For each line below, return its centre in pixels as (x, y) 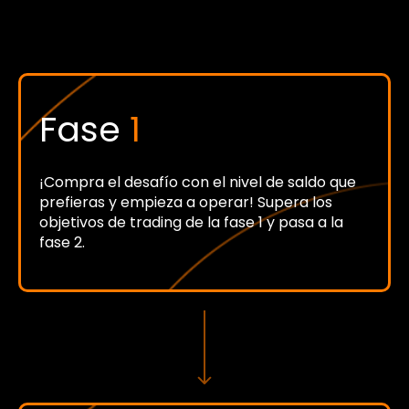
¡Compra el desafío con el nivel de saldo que (198, 182)
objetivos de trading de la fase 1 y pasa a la (191, 222)
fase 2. (62, 242)
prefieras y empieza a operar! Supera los (186, 202)
